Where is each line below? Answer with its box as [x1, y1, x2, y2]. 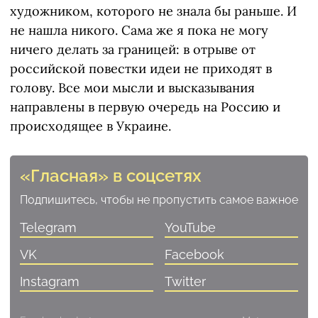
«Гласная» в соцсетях [20, 165, 202, 187]
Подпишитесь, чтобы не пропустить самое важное [20, 193, 298, 207]
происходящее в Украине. [10, 118, 171, 135]
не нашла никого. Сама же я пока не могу [10, 22, 268, 39]
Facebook [165, 247, 224, 263]
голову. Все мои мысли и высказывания [10, 79, 255, 97]
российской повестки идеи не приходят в [10, 60, 272, 77]
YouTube [165, 220, 216, 236]
